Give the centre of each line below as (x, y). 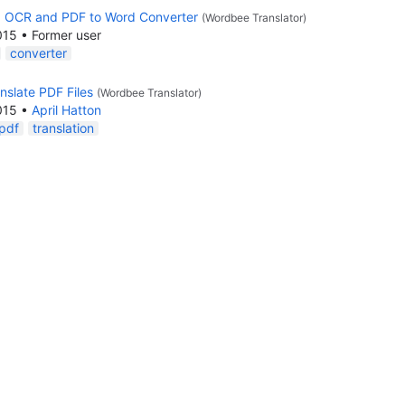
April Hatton (66, 110)
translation (63, 128)
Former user (66, 35)
